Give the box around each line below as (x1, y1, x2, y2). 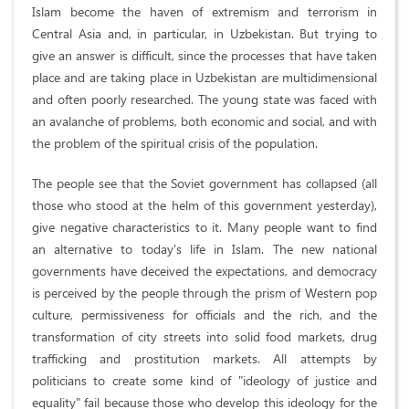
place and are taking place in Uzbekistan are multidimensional (32, 68, 377, 87)
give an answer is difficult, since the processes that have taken (32, 47, 377, 65)
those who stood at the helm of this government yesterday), (32, 196, 377, 215)
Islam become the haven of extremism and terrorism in (32, 3, 377, 21)
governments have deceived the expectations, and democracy (32, 262, 377, 280)
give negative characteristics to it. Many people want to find (32, 218, 377, 236)
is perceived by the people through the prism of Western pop (32, 284, 377, 302)
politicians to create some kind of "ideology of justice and (32, 372, 377, 390)
